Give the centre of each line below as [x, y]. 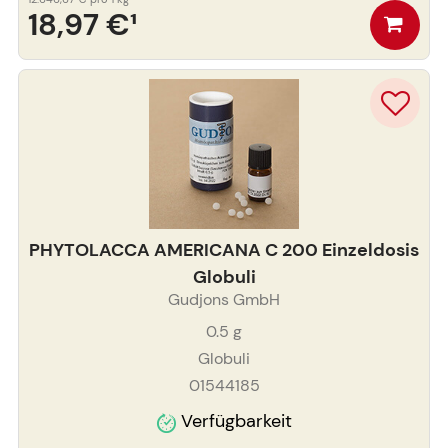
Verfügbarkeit [236, 421]
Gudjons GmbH [224, 300]
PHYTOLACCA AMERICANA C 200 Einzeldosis [224, 250]
